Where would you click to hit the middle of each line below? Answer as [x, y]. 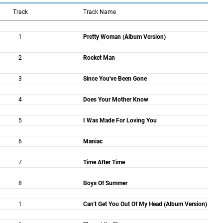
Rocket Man [99, 58]
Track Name [99, 12]
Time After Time [104, 162]
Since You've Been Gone [115, 79]
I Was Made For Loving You [120, 120]
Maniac [93, 141]
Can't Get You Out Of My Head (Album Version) [145, 204]
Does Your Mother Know [115, 100]
